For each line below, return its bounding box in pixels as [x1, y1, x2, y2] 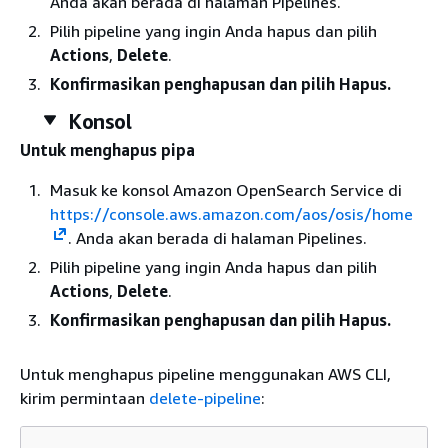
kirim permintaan [20, 388, 149, 408]
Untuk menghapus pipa [20, 140, 195, 160]
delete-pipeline [149, 388, 261, 408]
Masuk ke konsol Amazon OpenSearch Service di [50, 180, 402, 200]
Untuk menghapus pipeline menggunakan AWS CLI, [20, 364, 391, 384]
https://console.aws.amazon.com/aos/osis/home [50, 204, 413, 224]
